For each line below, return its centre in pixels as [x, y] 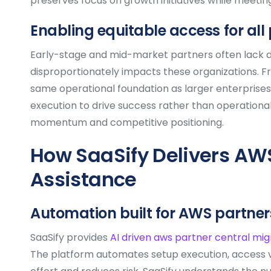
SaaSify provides [69, 237]
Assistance [83, 179]
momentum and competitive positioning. [127, 122]
